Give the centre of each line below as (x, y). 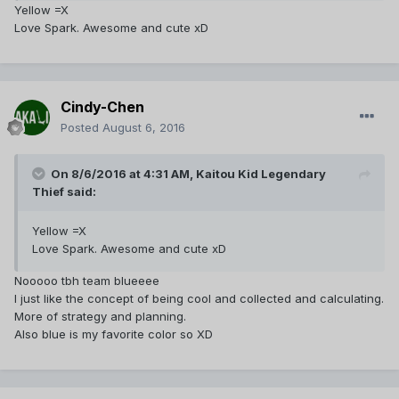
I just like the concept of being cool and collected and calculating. (199, 299)
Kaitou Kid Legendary (261, 174)
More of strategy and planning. (100, 317)
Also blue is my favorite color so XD (114, 334)
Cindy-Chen (102, 107)
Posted (81, 128)
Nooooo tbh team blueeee (87, 281)
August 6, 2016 (144, 128)
